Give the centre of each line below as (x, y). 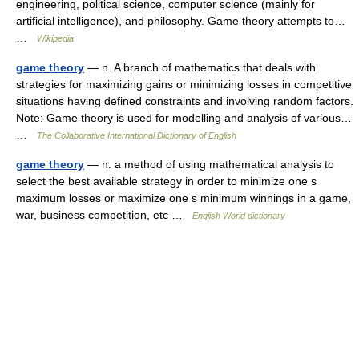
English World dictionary (239, 216)
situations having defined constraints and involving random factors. (185, 101)
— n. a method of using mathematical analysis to (209, 165)
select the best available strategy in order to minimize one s (166, 182)
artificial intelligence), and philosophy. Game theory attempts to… (181, 21)
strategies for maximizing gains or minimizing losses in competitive (184, 85)
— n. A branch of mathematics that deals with (200, 68)
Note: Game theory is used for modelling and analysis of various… (184, 118)
